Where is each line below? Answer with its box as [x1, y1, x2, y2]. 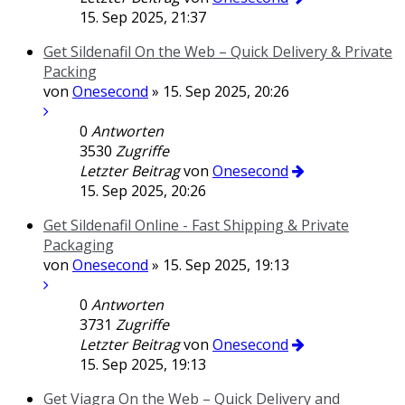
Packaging [43, 235, 114, 255]
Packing [43, 61, 97, 81]
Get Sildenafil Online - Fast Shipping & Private [43, 215, 349, 235]
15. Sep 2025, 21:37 [80, 7, 206, 27]
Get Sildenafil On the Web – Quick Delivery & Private [43, 42, 392, 61]
